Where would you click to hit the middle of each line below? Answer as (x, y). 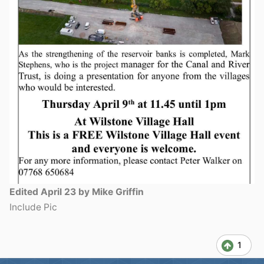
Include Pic (33, 207)
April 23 (58, 192)
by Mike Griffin (110, 192)
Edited (25, 192)
